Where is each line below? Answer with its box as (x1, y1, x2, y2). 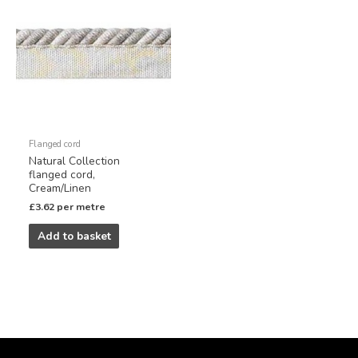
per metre (57, 201, 106, 214)
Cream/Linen (29, 181, 92, 197)
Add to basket (37, 229, 111, 244)
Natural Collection (29, 153, 121, 169)
